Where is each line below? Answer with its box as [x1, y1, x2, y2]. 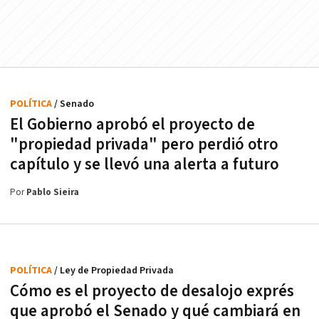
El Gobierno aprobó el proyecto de [10, 113, 255, 135]
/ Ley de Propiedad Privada [54, 263, 174, 277]
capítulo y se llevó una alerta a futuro [10, 153, 279, 175]
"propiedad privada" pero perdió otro [10, 133, 278, 155]
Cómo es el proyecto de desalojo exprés [10, 280, 294, 302]
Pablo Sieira [26, 186, 79, 199]
